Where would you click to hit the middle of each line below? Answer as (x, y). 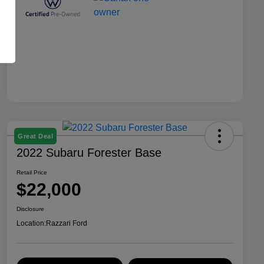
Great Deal (35, 136)
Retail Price (32, 172)
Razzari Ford (67, 223)
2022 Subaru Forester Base (89, 152)
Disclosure (30, 209)
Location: (31, 223)
